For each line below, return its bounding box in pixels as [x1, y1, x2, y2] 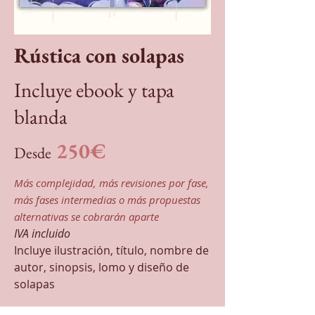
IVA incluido [14, 226, 70, 241]
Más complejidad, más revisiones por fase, [14, 176, 209, 190]
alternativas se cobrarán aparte [14, 210, 159, 224]
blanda [14, 103, 67, 130]
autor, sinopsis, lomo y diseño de [14, 259, 189, 275]
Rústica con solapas [14, 41, 184, 69]
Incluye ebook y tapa [14, 77, 174, 103]
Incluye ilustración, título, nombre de [14, 243, 209, 258]
